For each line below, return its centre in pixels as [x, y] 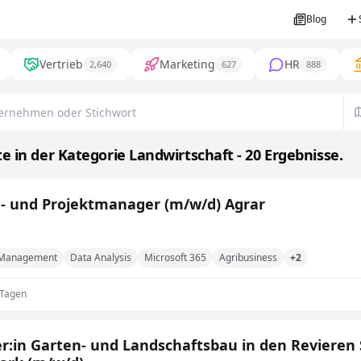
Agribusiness [248, 257]
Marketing [187, 64]
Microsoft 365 [175, 257]
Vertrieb [61, 64]
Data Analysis [101, 257]
